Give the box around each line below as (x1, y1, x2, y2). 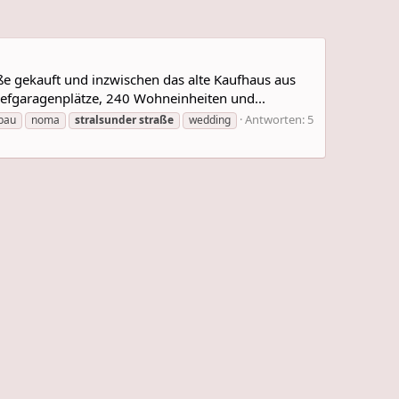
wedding (189, 111, 231, 127)
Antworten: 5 (245, 110, 313, 127)
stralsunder (75, 111, 136, 127)
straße (139, 111, 174, 127)
